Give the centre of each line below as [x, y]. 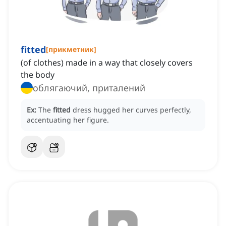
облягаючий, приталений [89, 88]
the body [38, 75]
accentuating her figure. [68, 120]
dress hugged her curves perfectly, [132, 110]
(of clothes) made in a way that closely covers [107, 63]
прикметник [71, 49]
